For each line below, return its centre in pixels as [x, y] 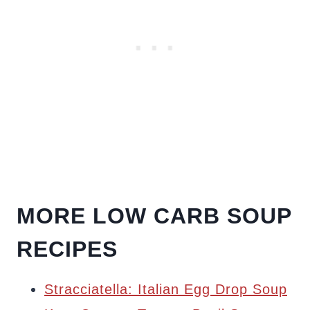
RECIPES [67, 249]
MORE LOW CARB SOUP [154, 216]
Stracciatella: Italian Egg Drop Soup [166, 289]
